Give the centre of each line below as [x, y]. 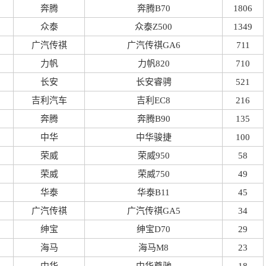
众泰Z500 [153, 27]
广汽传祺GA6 [153, 45]
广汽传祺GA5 [153, 211]
